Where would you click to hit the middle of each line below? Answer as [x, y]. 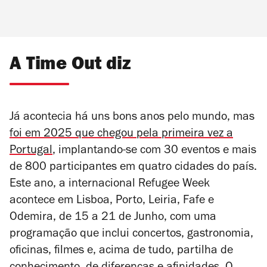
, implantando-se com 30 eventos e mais [154, 152]
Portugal [31, 152]
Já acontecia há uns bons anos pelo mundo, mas [132, 118]
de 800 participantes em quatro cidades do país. [133, 168]
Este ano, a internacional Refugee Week [110, 185]
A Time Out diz [70, 66]
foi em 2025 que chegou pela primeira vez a [121, 135]
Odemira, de [42, 218]
